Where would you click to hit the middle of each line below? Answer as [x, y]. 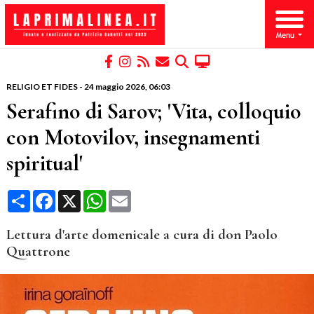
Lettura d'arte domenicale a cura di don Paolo [142, 235]
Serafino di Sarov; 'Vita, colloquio [153, 111]
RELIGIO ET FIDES [42, 87]
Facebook [80, 196]
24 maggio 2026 [114, 87]
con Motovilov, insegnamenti [133, 137]
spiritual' [44, 163]
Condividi [53, 196]
